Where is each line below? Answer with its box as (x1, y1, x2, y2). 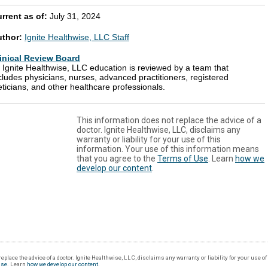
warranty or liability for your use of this (77, 135, 221, 145)
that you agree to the (77, 154, 157, 164)
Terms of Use (157, 154, 208, 164)
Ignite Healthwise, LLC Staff (25, 32, 129, 42)
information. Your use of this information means (77, 144, 259, 154)
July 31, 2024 (50, 11, 100, 22)
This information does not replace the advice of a (77, 115, 261, 126)
